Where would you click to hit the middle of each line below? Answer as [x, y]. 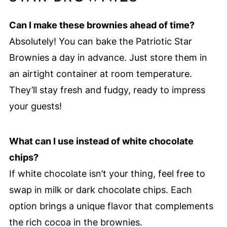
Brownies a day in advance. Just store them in [108, 58]
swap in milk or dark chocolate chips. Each [100, 190]
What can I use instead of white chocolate [101, 141]
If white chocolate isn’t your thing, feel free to [107, 174]
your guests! [35, 106]
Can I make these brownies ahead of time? [102, 25]
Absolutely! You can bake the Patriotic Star [100, 42]
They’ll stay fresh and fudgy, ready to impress [107, 90]
